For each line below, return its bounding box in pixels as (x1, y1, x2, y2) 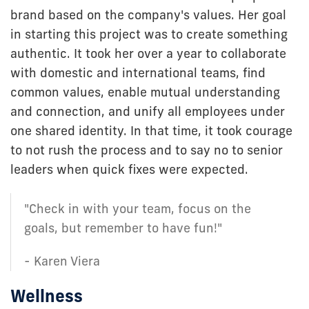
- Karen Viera (24, 252, 100, 269)
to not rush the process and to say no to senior (10, 141, 283, 158)
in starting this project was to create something (10, 26, 288, 42)
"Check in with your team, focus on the (24, 200, 251, 217)
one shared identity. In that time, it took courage (10, 122, 292, 139)
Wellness (10, 285, 83, 306)
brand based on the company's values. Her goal (10, 6, 286, 23)
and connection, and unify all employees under (10, 103, 285, 119)
